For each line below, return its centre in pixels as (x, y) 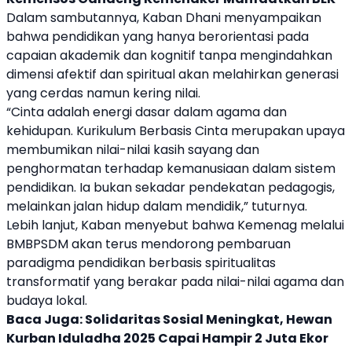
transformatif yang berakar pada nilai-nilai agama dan (175, 281)
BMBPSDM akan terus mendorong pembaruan (148, 244)
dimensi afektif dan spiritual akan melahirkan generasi (172, 74)
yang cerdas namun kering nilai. (103, 93)
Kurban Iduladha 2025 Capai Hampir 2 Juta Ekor (167, 338)
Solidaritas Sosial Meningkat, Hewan (209, 319)
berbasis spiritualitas (211, 262)
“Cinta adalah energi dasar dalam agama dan (147, 112)
